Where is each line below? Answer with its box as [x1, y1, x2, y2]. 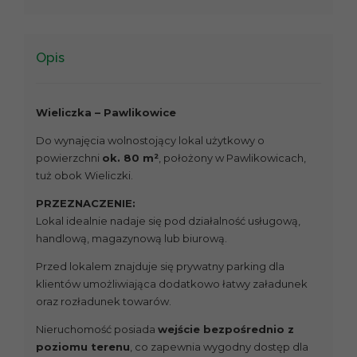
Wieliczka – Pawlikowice [36, 106, 176, 120]
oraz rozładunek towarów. [36, 295, 171, 308]
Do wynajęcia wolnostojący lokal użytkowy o [36, 134, 265, 147]
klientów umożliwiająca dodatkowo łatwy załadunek [36, 277, 308, 291]
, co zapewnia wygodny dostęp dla [130, 340, 308, 354]
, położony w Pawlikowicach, [159, 151, 306, 165]
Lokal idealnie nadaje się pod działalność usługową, [36, 214, 300, 228]
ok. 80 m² [102, 151, 159, 165]
